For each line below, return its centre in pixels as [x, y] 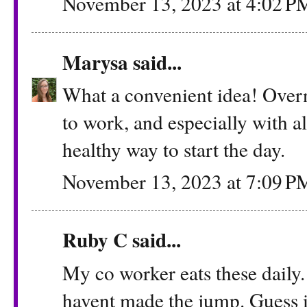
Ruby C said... [122, 240]
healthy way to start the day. [174, 149]
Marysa [95, 62]
